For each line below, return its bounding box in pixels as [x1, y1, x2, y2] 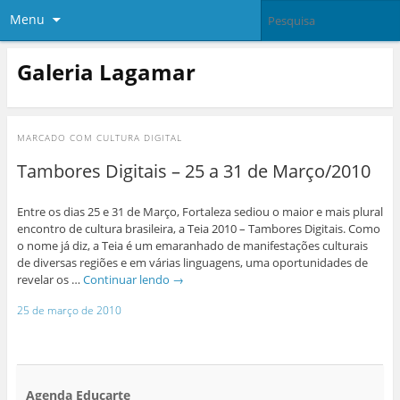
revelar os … [16, 271, 83, 288]
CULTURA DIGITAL [96, 131, 182, 145]
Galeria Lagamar [16, 56, 196, 87]
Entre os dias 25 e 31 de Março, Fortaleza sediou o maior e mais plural [16, 204, 383, 221]
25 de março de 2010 [16, 302, 121, 318]
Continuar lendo [82, 271, 172, 288]
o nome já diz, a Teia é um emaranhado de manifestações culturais [16, 237, 368, 254]
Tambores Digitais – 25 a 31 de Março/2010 [16, 159, 371, 184]
